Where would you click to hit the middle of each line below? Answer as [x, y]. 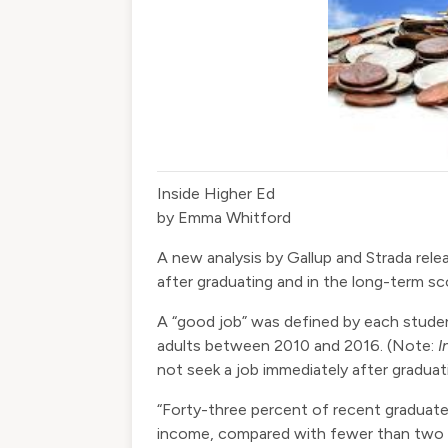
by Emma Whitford [224, 218]
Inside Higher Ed [216, 194]
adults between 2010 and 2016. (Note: [297, 346]
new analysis [217, 258]
